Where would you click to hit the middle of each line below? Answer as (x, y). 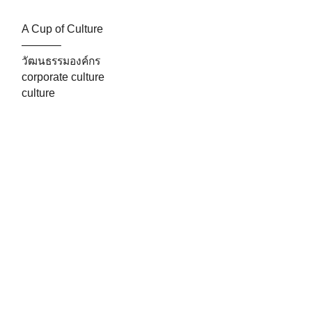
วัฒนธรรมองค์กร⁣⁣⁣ (61, 61)
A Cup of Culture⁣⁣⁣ (62, 29)
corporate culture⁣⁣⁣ (63, 77)
